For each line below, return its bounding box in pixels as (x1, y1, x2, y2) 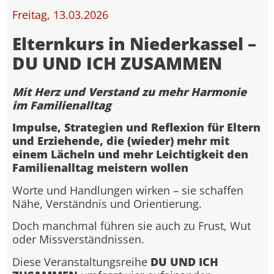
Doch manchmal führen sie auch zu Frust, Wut (12, 218, 251, 234)
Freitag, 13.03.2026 (12, 7, 108, 23)
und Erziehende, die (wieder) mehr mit (12, 133, 229, 149)
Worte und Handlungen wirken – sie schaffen (12, 182, 243, 198)
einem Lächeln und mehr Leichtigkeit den (12, 147, 248, 162)
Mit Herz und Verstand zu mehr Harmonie (12, 84, 246, 100)
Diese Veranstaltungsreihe (12, 254, 150, 269)
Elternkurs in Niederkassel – (12, 32, 256, 56)
